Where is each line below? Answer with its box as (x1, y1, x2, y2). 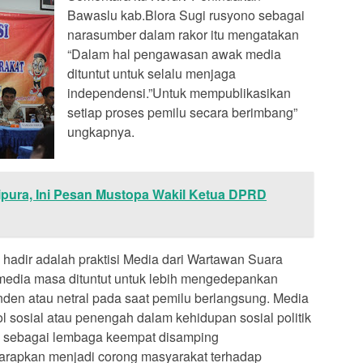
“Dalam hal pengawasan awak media (67, 44, 281, 63)
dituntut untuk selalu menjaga (67, 63, 236, 83)
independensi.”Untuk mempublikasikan (67, 83, 291, 102)
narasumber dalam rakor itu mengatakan (67, 24, 299, 44)
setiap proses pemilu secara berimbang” (67, 102, 297, 122)
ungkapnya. (67, 122, 135, 141)
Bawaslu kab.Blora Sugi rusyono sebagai (67, 5, 305, 24)
